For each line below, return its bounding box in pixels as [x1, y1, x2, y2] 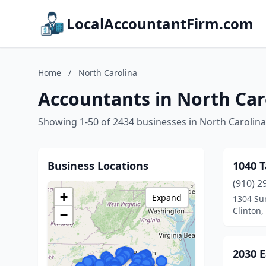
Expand [152, 192, 182, 203]
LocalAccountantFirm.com [66, 14, 254, 33]
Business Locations [47, 159, 148, 173]
